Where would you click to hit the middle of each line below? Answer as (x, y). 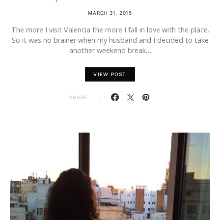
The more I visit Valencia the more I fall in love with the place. (110, 30)
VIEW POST (110, 74)
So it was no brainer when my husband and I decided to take (110, 40)
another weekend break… (110, 50)
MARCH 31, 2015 (110, 13)
